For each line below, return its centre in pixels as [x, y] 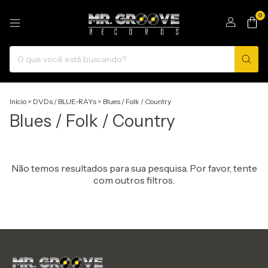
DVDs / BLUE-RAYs [65, 101]
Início [18, 101]
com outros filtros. [134, 180]
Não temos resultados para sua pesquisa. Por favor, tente [134, 168]
